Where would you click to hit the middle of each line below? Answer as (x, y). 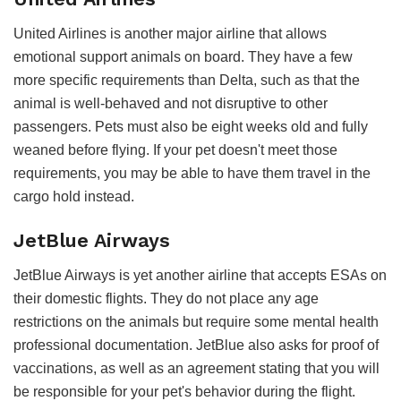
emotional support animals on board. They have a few (183, 56)
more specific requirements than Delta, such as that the (187, 80)
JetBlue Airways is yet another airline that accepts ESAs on (200, 276)
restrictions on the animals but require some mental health (196, 322)
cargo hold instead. (74, 196)
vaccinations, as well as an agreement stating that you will (196, 369)
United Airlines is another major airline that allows (170, 33)
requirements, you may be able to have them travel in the (192, 173)
